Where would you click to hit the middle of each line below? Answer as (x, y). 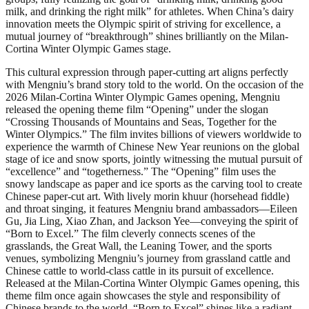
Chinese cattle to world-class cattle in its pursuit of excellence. (140, 270)
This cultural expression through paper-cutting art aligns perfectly (147, 72)
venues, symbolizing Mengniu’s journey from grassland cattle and (148, 258)
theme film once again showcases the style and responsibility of (143, 295)
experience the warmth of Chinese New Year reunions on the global (152, 146)
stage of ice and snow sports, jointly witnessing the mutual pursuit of (154, 159)
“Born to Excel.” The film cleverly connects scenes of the (130, 233)
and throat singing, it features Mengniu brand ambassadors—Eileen (151, 208)
